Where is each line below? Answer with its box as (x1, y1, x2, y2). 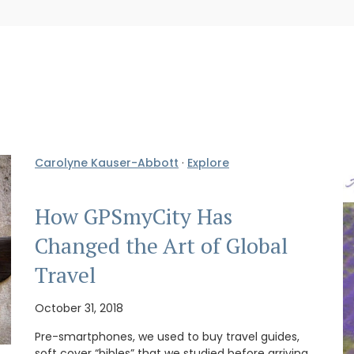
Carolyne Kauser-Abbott (35, 155, 179, 171)
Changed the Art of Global (35, 231, 288, 260)
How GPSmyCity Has (35, 201, 232, 231)
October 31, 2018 (35, 300, 123, 317)
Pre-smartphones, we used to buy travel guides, (35, 329, 299, 345)
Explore (187, 155, 229, 171)
